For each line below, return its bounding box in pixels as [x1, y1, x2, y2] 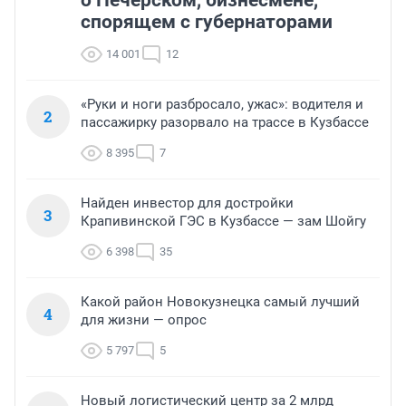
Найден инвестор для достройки [81, 195, 294, 212]
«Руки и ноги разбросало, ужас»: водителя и [81, 96, 363, 113]
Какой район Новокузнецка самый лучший [81, 294, 360, 311]
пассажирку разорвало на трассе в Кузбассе [81, 114, 369, 131]
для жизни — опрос [81, 312, 207, 329]
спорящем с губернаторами [81, 11, 333, 34]
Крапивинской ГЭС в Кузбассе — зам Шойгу [81, 213, 366, 230]
